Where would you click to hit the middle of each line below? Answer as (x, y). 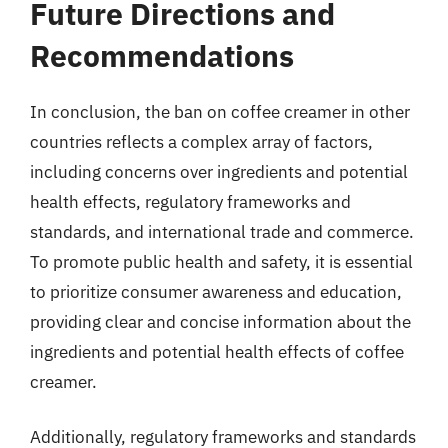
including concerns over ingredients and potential (219, 171)
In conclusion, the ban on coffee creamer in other (220, 111)
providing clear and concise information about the (220, 321)
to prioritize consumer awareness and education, (216, 291)
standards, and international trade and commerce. (222, 231)
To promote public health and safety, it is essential (221, 261)
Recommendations (162, 55)
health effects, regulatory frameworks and (190, 201)
